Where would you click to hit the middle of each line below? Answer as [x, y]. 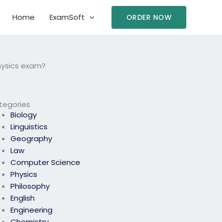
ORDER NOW [149, 17]
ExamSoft [67, 17]
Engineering [32, 210]
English [23, 198]
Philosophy [30, 186]
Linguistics [29, 127]
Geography [31, 139]
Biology [24, 115]
